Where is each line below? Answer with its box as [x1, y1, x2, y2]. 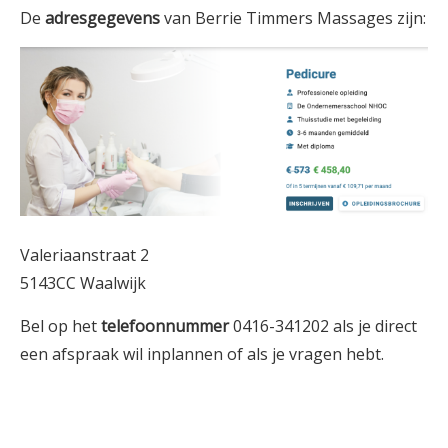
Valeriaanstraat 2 [20, 243, 149, 266]
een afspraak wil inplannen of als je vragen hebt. [20, 342, 384, 365]
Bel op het [20, 314, 101, 337]
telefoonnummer [101, 314, 229, 337]
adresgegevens [45, 7, 160, 29]
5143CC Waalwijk [20, 271, 146, 294]
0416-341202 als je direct [229, 314, 417, 337]
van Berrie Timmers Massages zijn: [160, 7, 426, 29]
